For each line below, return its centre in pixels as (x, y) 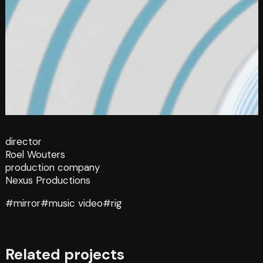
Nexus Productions (48, 181)
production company (52, 168)
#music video (71, 203)
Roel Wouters (35, 155)
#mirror (23, 203)
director (23, 142)
